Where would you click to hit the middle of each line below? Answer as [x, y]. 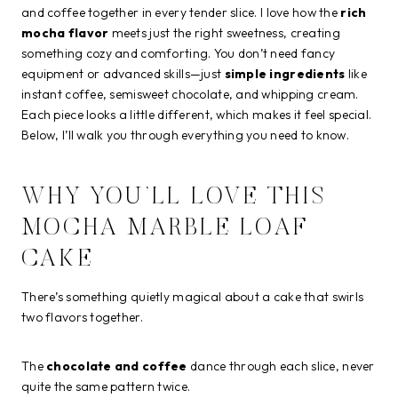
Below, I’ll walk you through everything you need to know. [185, 135]
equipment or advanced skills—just [123, 74]
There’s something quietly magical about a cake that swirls [193, 297]
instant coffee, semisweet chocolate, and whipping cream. [190, 94]
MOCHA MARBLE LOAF [165, 228]
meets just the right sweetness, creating [224, 33]
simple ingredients [285, 74]
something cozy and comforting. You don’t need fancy [179, 53]
